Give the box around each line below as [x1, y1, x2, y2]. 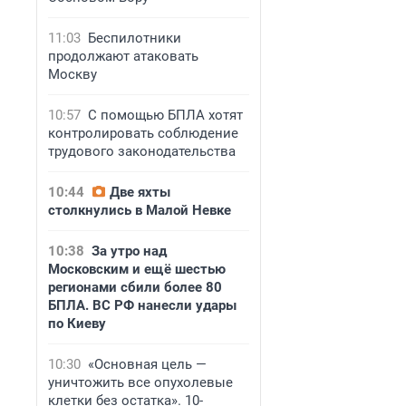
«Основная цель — [88, 356, 207, 372]
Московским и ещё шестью [48, 261, 226, 277]
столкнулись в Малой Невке [48, 202, 231, 218]
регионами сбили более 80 [48, 279, 222, 295]
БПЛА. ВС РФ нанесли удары [48, 297, 237, 314]
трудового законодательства [48, 143, 236, 159]
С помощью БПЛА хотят [88, 107, 243, 123]
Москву [48, 66, 97, 82]
